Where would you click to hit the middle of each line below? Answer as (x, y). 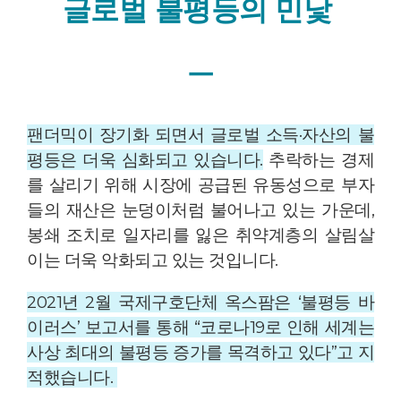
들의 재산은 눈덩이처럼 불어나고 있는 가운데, (200, 210)
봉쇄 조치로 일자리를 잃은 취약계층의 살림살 (200, 235)
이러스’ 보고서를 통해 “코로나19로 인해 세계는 (200, 328)
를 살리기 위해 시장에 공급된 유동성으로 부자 (200, 185)
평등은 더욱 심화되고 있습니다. (145, 160)
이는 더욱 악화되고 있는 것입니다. (154, 260)
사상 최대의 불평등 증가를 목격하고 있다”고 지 (200, 353)
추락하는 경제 (319, 160)
